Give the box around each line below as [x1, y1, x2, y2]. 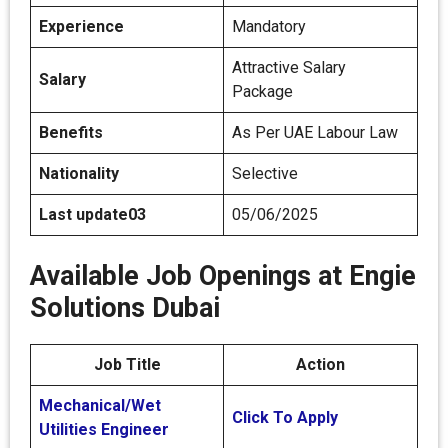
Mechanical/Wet [39, 396, 161, 415]
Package [232, 82, 293, 101]
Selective [232, 164, 298, 183]
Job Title [93, 355, 161, 374]
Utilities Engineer [39, 420, 169, 439]
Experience [39, 17, 124, 36]
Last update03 [39, 205, 146, 224]
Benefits [39, 123, 103, 142]
